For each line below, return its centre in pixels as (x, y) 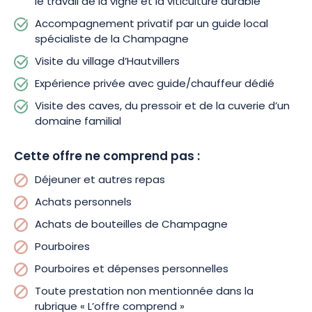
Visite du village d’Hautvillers (107, 62)
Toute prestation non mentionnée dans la (144, 292)
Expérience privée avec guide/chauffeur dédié (155, 85)
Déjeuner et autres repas (100, 181)
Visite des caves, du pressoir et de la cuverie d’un (162, 107)
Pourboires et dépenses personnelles (132, 270)
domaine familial (78, 122)
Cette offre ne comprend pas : (107, 157)
